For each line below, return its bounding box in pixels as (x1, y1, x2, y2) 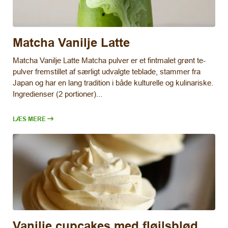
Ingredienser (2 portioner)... (13, 89, 102, 98)
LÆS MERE (13, 115, 46, 123)
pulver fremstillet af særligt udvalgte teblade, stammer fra (13, 67, 201, 76)
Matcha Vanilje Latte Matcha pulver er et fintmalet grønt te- (13, 55, 206, 65)
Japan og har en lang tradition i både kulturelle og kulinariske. (13, 78, 213, 87)
